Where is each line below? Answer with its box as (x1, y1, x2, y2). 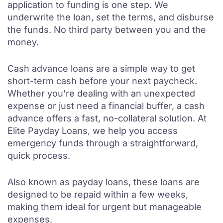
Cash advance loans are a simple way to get (7, 63, 195, 74)
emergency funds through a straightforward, (7, 138, 198, 148)
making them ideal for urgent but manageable (7, 202, 202, 212)
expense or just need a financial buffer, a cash (7, 101, 205, 111)
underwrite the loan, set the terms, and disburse (7, 12, 214, 22)
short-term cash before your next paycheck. (7, 76, 197, 86)
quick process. (7, 150, 70, 161)
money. (7, 37, 39, 47)
